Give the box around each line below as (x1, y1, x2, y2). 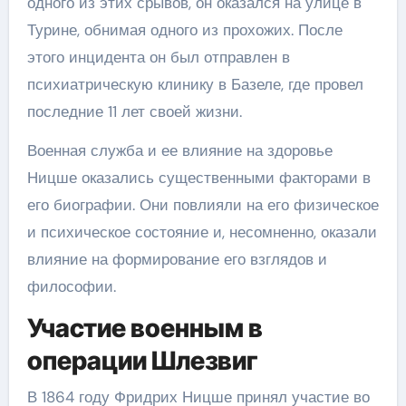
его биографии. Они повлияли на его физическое (26, 195, 379, 215)
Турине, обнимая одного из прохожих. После (26, 20, 343, 40)
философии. (26, 276, 116, 296)
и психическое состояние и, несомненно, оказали (26, 222, 377, 242)
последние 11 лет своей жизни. (26, 101, 242, 121)
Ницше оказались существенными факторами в (26, 168, 371, 188)
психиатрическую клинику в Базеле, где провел (26, 74, 363, 94)
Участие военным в (26, 313, 263, 343)
